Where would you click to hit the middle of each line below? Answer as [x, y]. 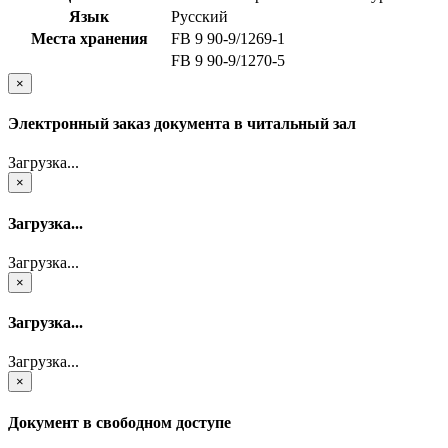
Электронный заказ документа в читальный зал [182, 124]
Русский [199, 16]
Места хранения [89, 38]
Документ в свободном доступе [119, 422]
